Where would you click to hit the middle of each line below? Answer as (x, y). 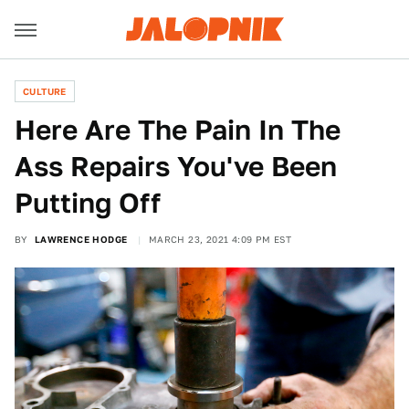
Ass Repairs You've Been (176, 166)
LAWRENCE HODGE (81, 239)
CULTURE (45, 91)
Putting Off (88, 203)
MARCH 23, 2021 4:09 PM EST (220, 239)
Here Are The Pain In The (178, 130)
